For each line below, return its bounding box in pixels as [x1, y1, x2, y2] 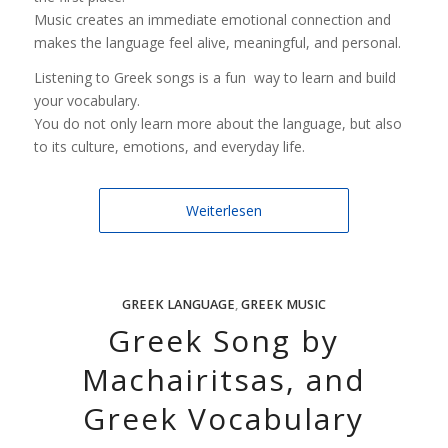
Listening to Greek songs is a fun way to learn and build [33, 67, 396, 87]
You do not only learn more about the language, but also [33, 113, 402, 133]
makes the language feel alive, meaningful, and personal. [33, 32, 401, 52]
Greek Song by [108, 319, 340, 361]
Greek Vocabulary [83, 397, 365, 439]
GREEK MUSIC [240, 295, 326, 313]
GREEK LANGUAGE [121, 295, 235, 313]
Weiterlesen [185, 200, 262, 220]
